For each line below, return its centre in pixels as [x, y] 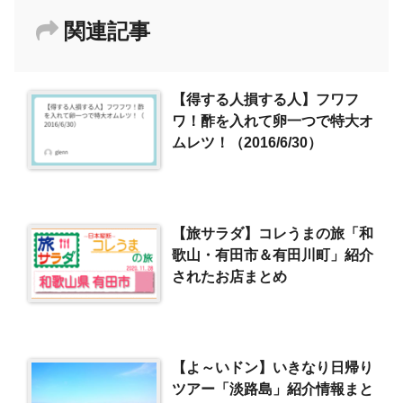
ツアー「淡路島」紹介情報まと [273, 388]
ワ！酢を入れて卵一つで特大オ [273, 121]
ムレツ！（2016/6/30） [247, 143]
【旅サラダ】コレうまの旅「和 [273, 233]
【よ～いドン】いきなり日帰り [273, 367]
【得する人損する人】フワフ [266, 99]
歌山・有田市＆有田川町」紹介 [273, 255]
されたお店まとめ [230, 277]
